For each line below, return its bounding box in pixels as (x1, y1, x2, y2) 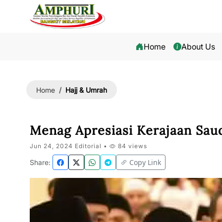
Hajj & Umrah (65, 85, 107, 94)
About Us (181, 42, 216, 52)
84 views (116, 142, 147, 150)
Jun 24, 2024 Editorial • (30, 142, 110, 150)
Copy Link (129, 158, 161, 167)
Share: (30, 158, 51, 166)
